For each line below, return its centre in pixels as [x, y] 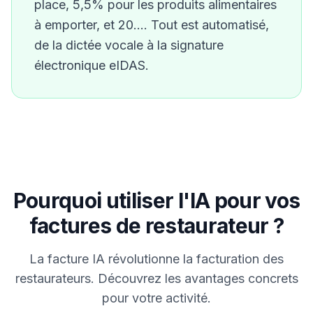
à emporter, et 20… [89, 25]
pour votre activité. [156, 298]
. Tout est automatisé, [206, 25]
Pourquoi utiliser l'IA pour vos [156, 201]
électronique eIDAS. [92, 65]
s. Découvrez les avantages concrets [191, 278]
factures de [87, 226]
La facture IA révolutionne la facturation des [156, 259]
